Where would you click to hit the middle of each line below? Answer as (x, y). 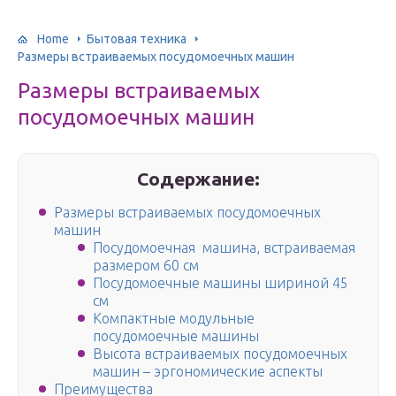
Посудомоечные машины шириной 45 (221, 283)
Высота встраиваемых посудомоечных (220, 354)
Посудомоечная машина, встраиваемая (224, 248)
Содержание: (199, 179)
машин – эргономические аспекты (208, 372)
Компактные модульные (174, 319)
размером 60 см (146, 266)
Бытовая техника (137, 38)
